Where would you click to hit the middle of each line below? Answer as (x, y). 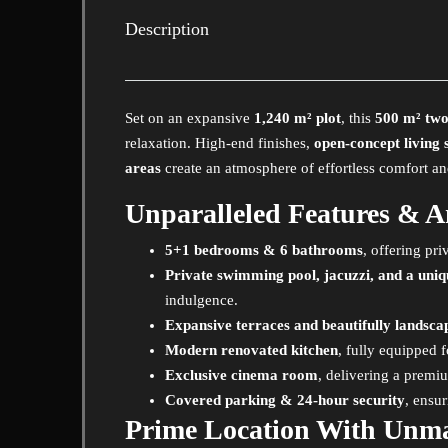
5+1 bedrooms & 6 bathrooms (264, 250)
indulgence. (201, 300)
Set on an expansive (189, 118)
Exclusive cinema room (241, 375)
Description (167, 29)
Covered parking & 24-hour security (285, 400)
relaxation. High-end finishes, (219, 143)
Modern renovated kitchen (251, 350)
